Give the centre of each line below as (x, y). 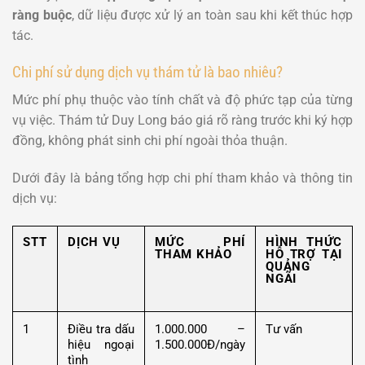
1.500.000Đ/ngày (200, 344)
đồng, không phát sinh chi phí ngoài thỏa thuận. (150, 141)
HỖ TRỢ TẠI (304, 254)
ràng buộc (42, 15)
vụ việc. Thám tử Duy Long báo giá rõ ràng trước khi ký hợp (182, 121)
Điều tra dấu (101, 329)
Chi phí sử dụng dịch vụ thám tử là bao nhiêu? (147, 72)
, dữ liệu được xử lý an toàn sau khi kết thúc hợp (212, 15)
